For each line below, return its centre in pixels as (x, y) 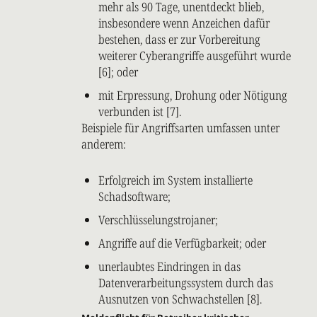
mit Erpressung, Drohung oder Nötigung (193, 96)
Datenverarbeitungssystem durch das (186, 283)
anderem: (104, 144)
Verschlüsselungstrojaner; (158, 220)
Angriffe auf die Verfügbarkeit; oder (182, 243)
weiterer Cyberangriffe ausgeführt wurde (195, 56)
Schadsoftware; (134, 197)
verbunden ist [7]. (140, 112)
